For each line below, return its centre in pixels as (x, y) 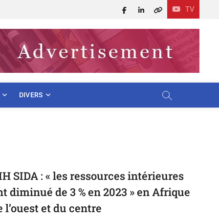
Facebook (142, 10)
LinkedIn (157, 10)
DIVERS (31, 95)
